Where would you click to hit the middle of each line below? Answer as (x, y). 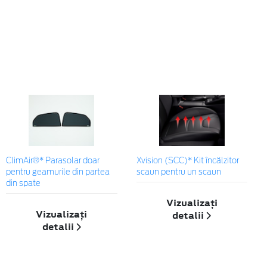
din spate (24, 184)
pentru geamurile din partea (58, 173)
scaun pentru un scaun (178, 173)
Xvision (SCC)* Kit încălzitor (187, 162)
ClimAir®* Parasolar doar (53, 162)
